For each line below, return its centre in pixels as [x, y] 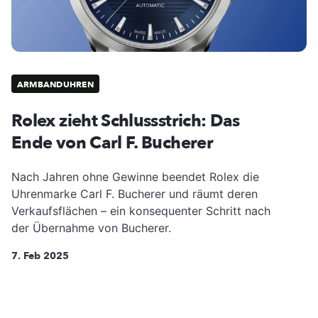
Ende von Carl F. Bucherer [112, 143]
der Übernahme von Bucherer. [91, 227]
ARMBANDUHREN [55, 85]
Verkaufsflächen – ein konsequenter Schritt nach [141, 210]
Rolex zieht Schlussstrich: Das [126, 121]
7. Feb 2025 [40, 256]
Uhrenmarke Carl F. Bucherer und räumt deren [135, 193]
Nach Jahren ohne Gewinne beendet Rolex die [135, 176]
